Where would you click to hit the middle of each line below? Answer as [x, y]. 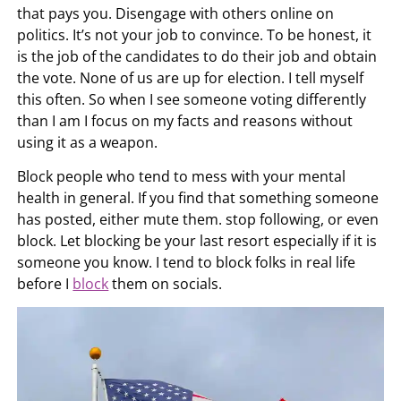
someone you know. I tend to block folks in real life [187, 262]
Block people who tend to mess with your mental [182, 176]
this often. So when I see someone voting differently [192, 99]
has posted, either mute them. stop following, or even [198, 219]
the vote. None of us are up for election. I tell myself [191, 77]
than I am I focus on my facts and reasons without [185, 120]
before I [45, 283]
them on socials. [166, 283]
